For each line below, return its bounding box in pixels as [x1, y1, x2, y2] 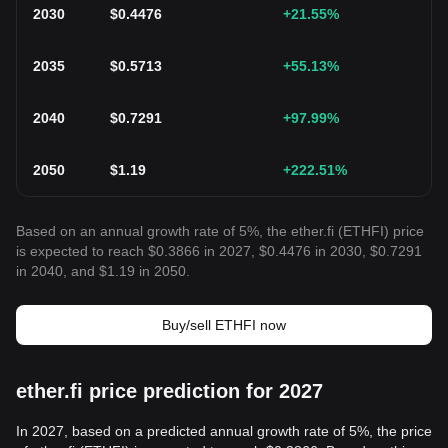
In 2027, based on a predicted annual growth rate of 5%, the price [16, 423, 432, 439]
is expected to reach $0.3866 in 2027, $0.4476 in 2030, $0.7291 [16, 243, 422, 259]
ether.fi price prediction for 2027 [16, 380, 323, 402]
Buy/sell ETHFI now [162, 317, 286, 333]
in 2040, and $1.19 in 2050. [16, 263, 190, 279]
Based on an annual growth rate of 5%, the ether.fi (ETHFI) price [16, 223, 424, 239]
